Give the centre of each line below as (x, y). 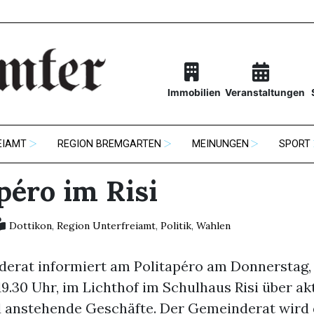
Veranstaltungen (265, 93)
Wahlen (213, 226)
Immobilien (194, 93)
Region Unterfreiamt (106, 226)
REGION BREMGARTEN (109, 144)
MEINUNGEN (220, 144)
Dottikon (30, 226)
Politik (176, 226)
